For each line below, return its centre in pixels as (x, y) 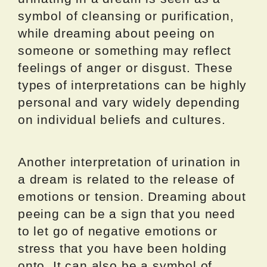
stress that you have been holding (123, 248)
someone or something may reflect (125, 50)
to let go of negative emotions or (118, 231)
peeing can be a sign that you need (127, 213)
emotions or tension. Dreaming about (132, 196)
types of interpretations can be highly (133, 85)
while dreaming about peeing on (117, 33)
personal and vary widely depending (129, 102)
